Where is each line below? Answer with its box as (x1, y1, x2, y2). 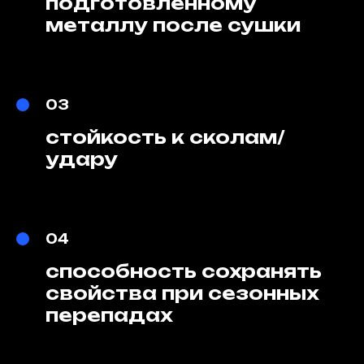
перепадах (45, 304, 172, 326)
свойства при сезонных (45, 282, 318, 304)
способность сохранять (45, 260, 322, 282)
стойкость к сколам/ (45, 126, 285, 148)
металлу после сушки (45, 14, 301, 36)
